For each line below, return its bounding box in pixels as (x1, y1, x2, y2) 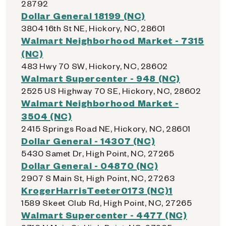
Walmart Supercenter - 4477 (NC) (21, 209, 187, 220)
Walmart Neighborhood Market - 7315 (21, 34, 204, 46)
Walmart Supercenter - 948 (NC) (21, 72, 180, 84)
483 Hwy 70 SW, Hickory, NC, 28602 (21, 61, 168, 71)
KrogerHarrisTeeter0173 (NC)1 (21, 184, 173, 196)
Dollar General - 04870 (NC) (21, 159, 158, 171)
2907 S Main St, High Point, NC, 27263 (21, 173, 175, 183)
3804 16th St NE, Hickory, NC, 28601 (21, 23, 165, 33)
